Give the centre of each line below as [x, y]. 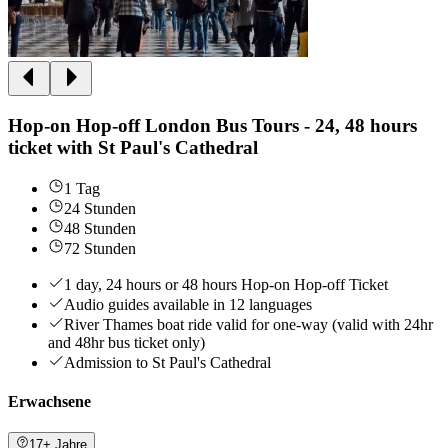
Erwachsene [49, 401]
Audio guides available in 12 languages [188, 304]
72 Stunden [100, 248]
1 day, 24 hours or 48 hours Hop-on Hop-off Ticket [226, 284]
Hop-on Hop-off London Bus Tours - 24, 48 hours [212, 125]
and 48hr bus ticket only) [126, 342]
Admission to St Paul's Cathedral [167, 362]
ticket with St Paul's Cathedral [133, 147]
